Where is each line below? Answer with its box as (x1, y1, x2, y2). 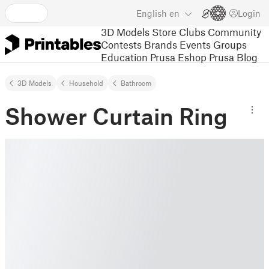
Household (69, 79, 103, 87)
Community (208, 25, 261, 38)
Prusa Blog (209, 50, 258, 63)
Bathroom (121, 79, 151, 87)
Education (101, 50, 148, 63)
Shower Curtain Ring (5, 102, 228, 130)
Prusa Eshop (150, 50, 207, 63)
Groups (213, 38, 247, 50)
